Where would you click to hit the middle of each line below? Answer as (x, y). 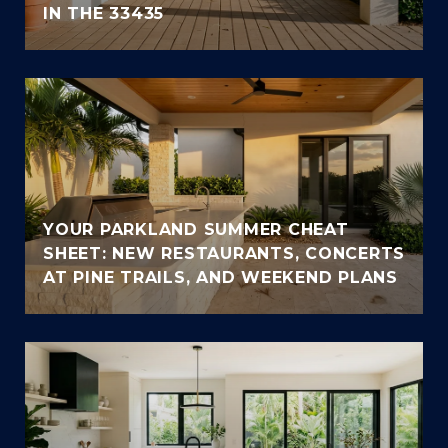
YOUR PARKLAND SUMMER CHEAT (196, 230)
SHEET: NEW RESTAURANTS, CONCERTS (224, 254)
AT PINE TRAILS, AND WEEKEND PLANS (220, 278)
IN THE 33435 (103, 14)
